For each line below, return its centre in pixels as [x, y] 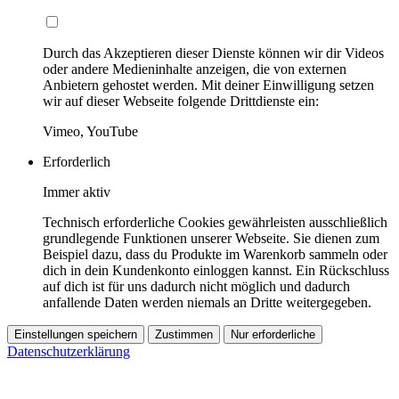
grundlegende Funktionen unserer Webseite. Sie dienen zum [211, 239]
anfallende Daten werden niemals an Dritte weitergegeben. [207, 303]
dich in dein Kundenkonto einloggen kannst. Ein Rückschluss [216, 271]
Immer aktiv [77, 192]
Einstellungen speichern [76, 335]
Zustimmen [184, 335]
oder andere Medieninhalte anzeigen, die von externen [195, 69]
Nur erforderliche [273, 335]
